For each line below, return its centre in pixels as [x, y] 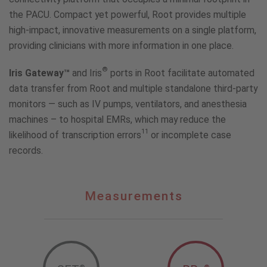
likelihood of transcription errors [75, 135]
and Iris [86, 73]
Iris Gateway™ [39, 73]
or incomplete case [190, 135]
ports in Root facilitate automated [181, 73]
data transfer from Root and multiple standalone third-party [133, 88]
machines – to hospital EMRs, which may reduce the [117, 119]
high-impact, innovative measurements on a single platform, [133, 30]
